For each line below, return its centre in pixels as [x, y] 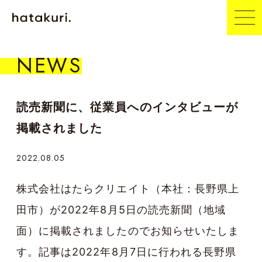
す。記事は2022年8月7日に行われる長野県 [127, 252]
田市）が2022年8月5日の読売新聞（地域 [121, 210]
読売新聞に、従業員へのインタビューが [127, 107]
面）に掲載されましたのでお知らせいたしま [128, 231]
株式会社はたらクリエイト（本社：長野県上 [128, 189]
